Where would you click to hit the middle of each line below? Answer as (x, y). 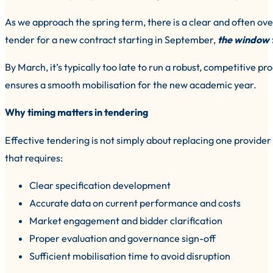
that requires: (34, 158)
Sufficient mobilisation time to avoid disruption (130, 256)
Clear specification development (100, 185)
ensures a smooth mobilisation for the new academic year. (131, 85)
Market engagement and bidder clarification (126, 220)
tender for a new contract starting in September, (111, 40)
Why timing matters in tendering (76, 112)
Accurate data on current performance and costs (135, 203)
